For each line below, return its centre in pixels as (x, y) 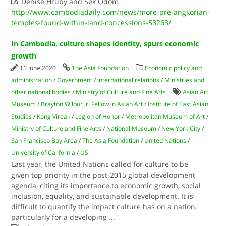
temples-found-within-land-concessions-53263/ (91, 22)
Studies (22, 116)
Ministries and (185, 80)
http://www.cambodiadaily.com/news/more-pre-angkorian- (111, 12)
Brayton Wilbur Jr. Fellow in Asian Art (92, 104)
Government (75, 80)
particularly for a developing (60, 217)
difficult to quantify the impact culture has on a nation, (104, 207)
